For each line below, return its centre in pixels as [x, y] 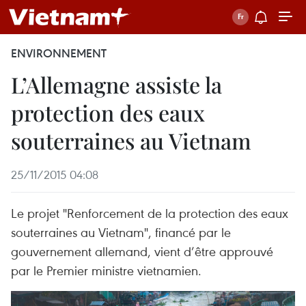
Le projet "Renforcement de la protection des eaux [150, 213]
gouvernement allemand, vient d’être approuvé [142, 251]
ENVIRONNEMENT [59, 53]
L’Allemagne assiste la [116, 84]
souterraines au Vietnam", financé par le [121, 232]
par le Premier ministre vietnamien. [106, 270]
